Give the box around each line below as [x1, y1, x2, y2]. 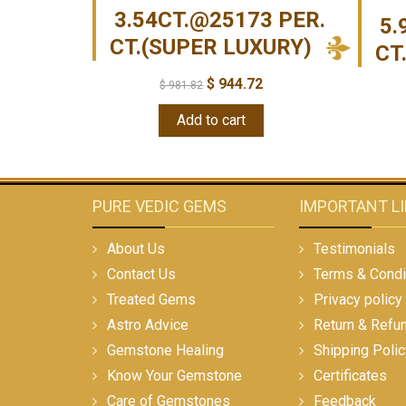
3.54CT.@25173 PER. [114, 6, 326, 33]
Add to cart [177, 111, 246, 129]
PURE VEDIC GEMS [92, 196, 227, 216]
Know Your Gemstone [107, 366, 242, 384]
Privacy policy [314, 290, 402, 308]
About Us [107, 239, 165, 257]
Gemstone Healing [107, 341, 224, 359]
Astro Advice [107, 315, 188, 333]
